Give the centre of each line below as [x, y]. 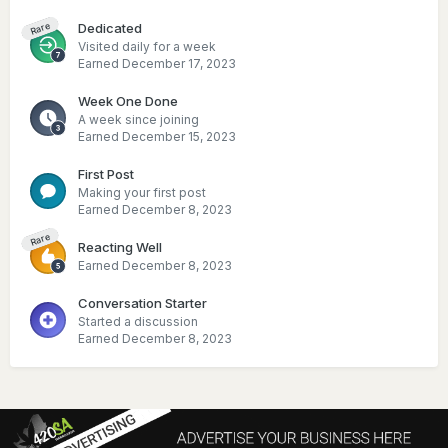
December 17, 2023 [179, 63]
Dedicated [110, 27]
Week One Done [128, 100]
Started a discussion [138, 321]
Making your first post [142, 192]
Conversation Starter [142, 302]
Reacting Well [120, 246]
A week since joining [138, 119]
